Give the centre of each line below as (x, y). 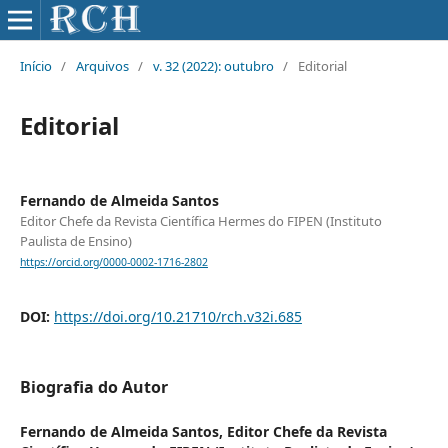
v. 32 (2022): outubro (213, 65)
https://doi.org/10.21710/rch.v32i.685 (177, 317)
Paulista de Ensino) (75, 240)
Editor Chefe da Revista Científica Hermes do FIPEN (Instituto (200, 220)
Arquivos (102, 65)
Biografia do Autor (93, 387)
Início (35, 65)
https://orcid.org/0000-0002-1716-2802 (113, 262)
